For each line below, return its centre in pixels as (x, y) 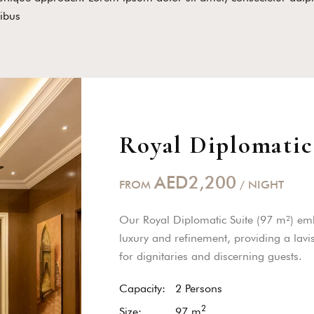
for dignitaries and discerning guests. (211, 256)
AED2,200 (196, 182)
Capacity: (143, 288)
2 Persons (199, 288)
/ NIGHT (260, 184)
